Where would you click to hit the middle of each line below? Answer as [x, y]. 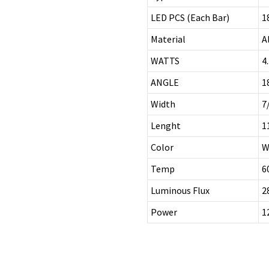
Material [168, 39]
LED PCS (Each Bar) [190, 18]
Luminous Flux [180, 191]
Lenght [166, 126]
